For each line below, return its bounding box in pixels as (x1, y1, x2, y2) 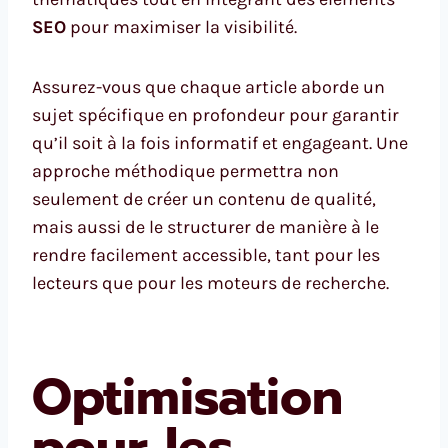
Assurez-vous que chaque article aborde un (32, 75, 385, 98)
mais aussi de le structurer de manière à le (32, 215, 379, 238)
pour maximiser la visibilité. (66, 15, 297, 38)
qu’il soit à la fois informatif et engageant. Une (32, 131, 408, 154)
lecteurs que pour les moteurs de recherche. (32, 271, 389, 294)
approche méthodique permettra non (32, 159, 339, 182)
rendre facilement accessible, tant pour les (32, 243, 380, 266)
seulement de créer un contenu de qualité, (32, 187, 376, 210)
